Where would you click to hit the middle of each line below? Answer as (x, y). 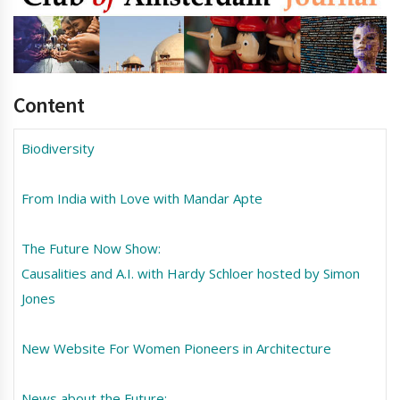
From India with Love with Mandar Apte (142, 199)
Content (49, 105)
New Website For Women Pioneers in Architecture (176, 349)
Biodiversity (58, 149)
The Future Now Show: (91, 249)
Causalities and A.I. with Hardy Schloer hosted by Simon (190, 274)
